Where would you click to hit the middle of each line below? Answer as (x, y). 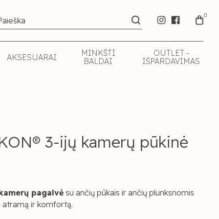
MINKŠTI (98, 53)
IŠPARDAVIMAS (171, 61)
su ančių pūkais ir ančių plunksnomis (129, 193)
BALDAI (98, 61)
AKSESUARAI (32, 57)
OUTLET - (171, 53)
